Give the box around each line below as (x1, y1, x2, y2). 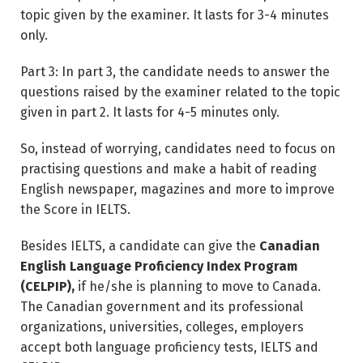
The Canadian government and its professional (20, 299, 303, 314)
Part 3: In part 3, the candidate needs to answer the (20, 64, 330, 79)
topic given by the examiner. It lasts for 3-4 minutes (20, 7, 329, 23)
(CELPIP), (20, 279, 75, 294)
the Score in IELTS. (20, 202, 130, 217)
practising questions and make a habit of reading (20, 161, 317, 177)
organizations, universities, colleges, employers (20, 319, 304, 335)
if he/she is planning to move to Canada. (75, 279, 321, 294)
